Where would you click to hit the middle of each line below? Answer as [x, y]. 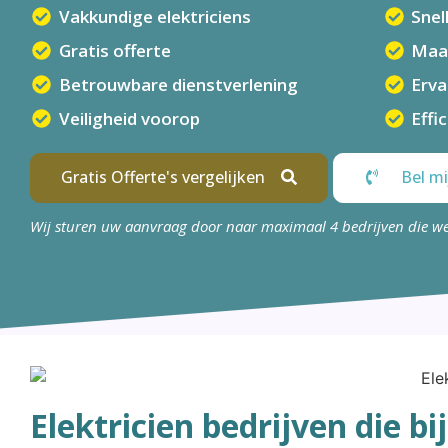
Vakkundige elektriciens [154, 16]
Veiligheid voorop [129, 118]
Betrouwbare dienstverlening [178, 84]
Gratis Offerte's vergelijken [163, 177]
